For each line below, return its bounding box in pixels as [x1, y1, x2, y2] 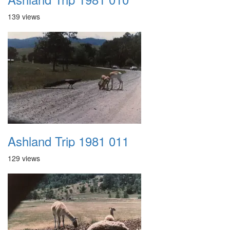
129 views [8, 153, 40, 163]
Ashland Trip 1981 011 [8, 132, 129, 150]
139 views [8, 11, 40, 22]
